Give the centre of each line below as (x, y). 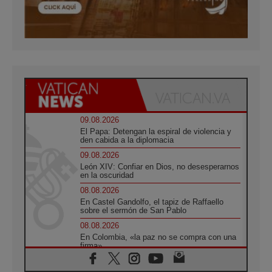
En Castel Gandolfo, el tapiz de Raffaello (152, 202)
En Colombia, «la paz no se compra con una (158, 237)
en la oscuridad (107, 175)
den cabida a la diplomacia (127, 140)
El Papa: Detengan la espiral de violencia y (156, 131)
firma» (91, 245)
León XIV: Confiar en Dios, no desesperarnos (160, 166)
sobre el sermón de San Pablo (134, 210)
